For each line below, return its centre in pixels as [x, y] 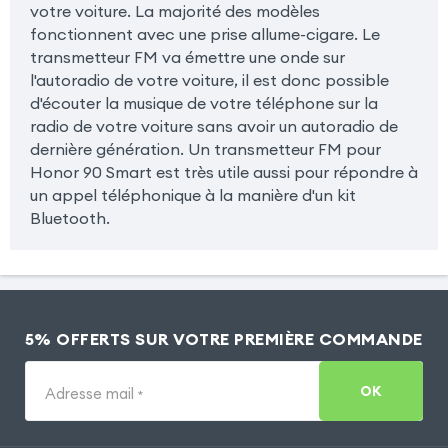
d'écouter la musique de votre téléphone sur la [203, 103]
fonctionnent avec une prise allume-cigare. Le [204, 34]
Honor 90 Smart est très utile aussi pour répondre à [223, 172]
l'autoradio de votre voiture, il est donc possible [209, 80]
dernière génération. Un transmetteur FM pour [205, 149]
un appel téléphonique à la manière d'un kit [192, 195]
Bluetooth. [69, 218]
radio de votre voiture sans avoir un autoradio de [213, 126]
